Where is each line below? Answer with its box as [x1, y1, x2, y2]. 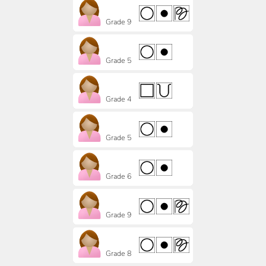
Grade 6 [106, 171, 131, 181]
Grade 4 [106, 94, 131, 104]
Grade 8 [106, 248, 131, 258]
